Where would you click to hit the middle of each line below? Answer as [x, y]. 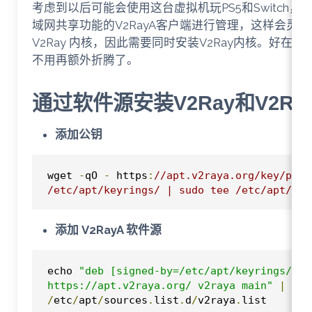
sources [125, 299]
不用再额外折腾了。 [85, 60]
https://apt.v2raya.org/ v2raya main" [160, 285]
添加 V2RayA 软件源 [109, 229]
